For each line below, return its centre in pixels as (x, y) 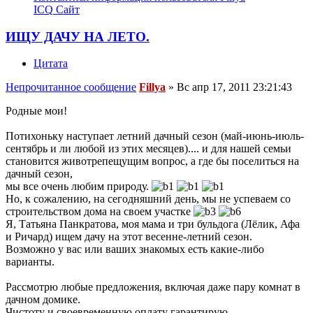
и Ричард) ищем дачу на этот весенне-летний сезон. (129, 237)
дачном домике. (43, 300)
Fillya (152, 87)
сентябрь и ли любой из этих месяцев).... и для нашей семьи (148, 149)
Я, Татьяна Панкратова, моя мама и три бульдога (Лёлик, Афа (153, 224)
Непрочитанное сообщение (71, 87)
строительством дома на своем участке (100, 212)
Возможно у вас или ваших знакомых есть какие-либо (135, 249)
